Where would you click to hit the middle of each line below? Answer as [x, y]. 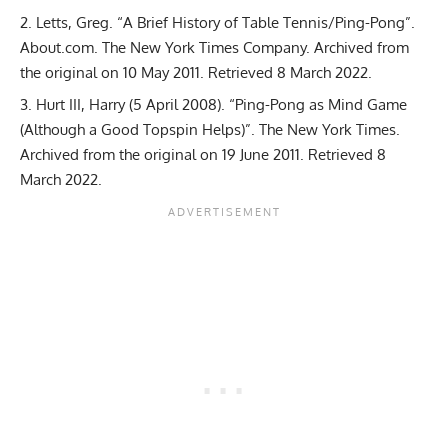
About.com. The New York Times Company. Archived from [214, 47]
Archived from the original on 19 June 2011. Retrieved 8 [203, 155]
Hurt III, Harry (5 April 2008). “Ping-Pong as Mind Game [221, 105]
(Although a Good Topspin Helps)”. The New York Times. [210, 130]
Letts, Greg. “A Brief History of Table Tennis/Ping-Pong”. [225, 22]
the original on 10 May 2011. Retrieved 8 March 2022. [196, 72]
